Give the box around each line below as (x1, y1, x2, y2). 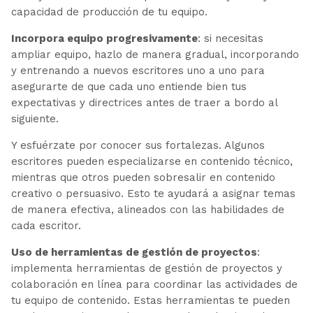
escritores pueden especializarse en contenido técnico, (10, 154, 293, 168)
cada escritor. (10, 219, 81, 232)
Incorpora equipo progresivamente (10, 31, 198, 45)
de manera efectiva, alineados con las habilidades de (10, 203, 284, 216)
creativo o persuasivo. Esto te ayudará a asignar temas (10, 187, 296, 200)
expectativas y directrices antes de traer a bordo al (10, 96, 277, 109)
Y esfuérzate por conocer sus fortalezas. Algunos (10, 138, 265, 152)
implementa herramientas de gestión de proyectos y (10, 261, 282, 275)
